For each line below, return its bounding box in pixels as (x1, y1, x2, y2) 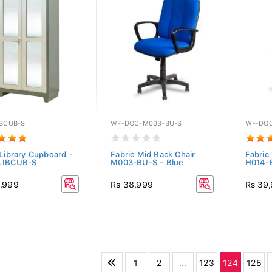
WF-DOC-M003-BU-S (110, 120, 182, 127)
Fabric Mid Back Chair (110, 150, 195, 159)
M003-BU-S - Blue (110, 158, 184, 167)
